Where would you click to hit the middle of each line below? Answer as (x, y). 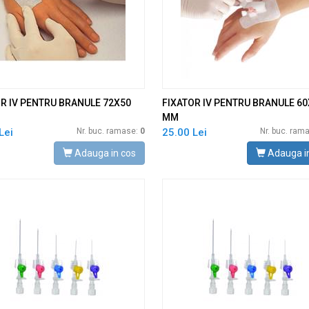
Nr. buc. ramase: (108, 131)
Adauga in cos (104, 153)
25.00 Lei (184, 132)
